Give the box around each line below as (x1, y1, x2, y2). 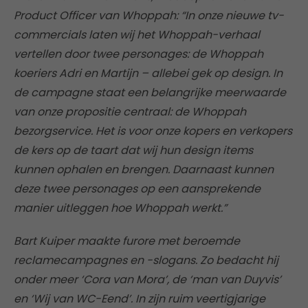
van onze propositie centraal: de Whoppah (14, 104, 246, 120)
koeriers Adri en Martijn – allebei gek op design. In (14, 65, 283, 82)
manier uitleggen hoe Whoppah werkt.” (14, 200, 227, 217)
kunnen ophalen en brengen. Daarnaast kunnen (14, 162, 274, 178)
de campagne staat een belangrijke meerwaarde (14, 85, 286, 101)
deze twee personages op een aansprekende (14, 181, 261, 197)
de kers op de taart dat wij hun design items (14, 142, 253, 159)
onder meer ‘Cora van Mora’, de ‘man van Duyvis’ (14, 272, 281, 288)
